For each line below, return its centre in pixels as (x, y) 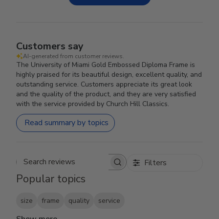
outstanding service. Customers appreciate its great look (104, 84)
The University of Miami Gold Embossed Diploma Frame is (106, 65)
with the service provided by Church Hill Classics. (93, 104)
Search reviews (97, 166)
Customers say (50, 46)
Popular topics (51, 179)
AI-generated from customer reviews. (74, 56)
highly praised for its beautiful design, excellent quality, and (109, 74)
